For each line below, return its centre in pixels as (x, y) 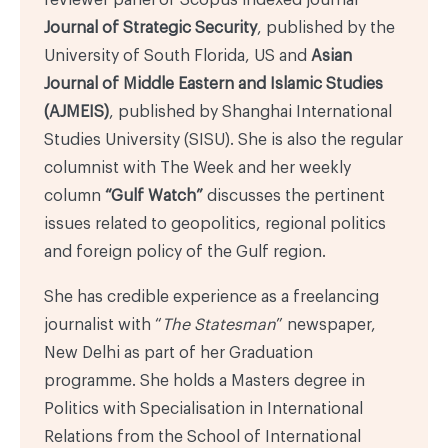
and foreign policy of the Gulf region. (185, 251)
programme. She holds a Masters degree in (204, 380)
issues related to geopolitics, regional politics (215, 223)
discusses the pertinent (294, 195)
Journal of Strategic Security (150, 27)
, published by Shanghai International (250, 111)
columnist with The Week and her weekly (197, 167)
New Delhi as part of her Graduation (178, 352)
